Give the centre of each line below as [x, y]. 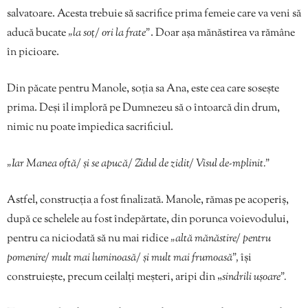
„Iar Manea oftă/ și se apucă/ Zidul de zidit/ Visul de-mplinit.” [139, 164]
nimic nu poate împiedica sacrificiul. [90, 128]
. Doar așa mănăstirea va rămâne [223, 34]
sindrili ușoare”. [254, 278]
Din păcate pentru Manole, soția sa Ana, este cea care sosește [143, 89]
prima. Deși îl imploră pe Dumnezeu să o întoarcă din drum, [143, 109]
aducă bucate [37, 34]
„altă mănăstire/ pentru [221, 239]
